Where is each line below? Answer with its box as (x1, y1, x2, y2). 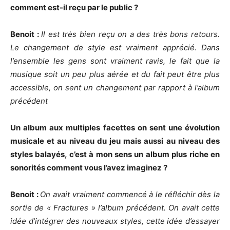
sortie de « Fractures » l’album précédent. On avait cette (10, 203, 220, 213)
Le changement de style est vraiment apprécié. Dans (10, 43, 220, 52)
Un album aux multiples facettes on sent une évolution (10, 123, 220, 132)
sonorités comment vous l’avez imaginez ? (10, 163, 167, 172)
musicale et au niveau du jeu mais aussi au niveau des (10, 136, 220, 146)
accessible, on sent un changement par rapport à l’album (10, 83, 220, 92)
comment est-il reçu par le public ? (10, 3, 138, 12)
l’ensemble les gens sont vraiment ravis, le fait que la (10, 56, 220, 66)
